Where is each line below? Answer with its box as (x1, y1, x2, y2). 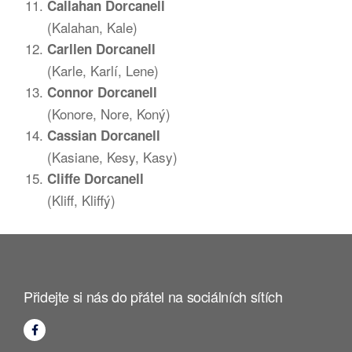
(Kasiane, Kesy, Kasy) (47, 147, 178, 167)
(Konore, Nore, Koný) (47, 104, 170, 123)
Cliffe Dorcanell (47, 169, 144, 188)
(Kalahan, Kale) (47, 17, 137, 37)
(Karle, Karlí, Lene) (47, 60, 159, 80)
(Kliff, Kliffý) (47, 190, 115, 210)
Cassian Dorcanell (47, 126, 160, 145)
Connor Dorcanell (47, 82, 161, 101)
